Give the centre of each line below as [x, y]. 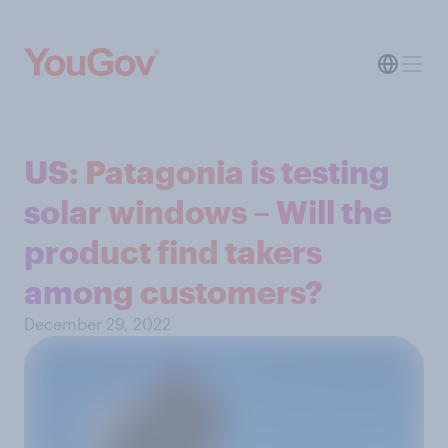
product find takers [173, 251]
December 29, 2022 [97, 323]
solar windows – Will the [208, 211]
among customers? [173, 291]
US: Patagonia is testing [207, 171]
